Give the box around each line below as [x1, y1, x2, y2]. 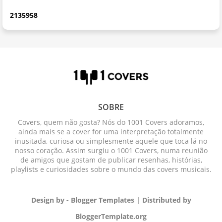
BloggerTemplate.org [75, 211, 147, 221]
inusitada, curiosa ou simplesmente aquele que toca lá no [15, 136, 207, 146]
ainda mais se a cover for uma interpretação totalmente [18, 126, 204, 136]
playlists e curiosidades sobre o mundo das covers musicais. [10, 164, 212, 174]
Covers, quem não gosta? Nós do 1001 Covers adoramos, [18, 117, 204, 127]
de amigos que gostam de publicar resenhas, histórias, [20, 155, 202, 165]
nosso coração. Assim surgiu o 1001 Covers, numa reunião [14, 145, 208, 155]
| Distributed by [134, 195, 191, 205]
